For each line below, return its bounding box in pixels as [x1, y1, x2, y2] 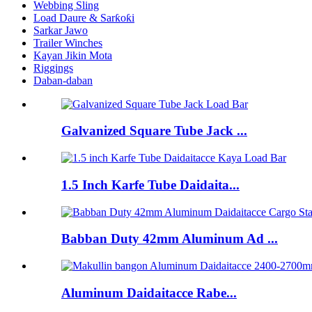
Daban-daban [33, 74, 93, 86]
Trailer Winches [33, 36, 102, 49]
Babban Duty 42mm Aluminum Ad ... [61, 231, 278, 247]
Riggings [33, 61, 73, 74]
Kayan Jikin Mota [33, 49, 112, 61]
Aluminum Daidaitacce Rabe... [61, 285, 237, 300]
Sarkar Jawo [33, 24, 88, 36]
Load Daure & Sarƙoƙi [33, 11, 134, 24]
